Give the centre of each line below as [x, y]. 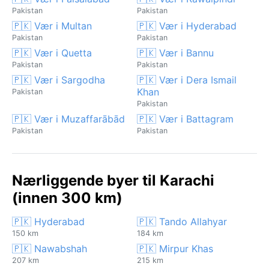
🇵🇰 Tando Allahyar [182, 221]
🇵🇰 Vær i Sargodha [59, 80]
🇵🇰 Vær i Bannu [175, 53]
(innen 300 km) [67, 198]
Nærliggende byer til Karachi [113, 180]
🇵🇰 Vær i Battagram [185, 119]
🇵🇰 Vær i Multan [52, 26]
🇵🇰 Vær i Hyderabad [187, 26]
